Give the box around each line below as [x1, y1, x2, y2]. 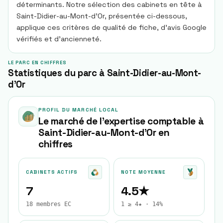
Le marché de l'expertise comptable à [38, 115, 204, 127]
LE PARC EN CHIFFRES [8, 60, 67, 66]
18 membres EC [26, 201, 71, 208]
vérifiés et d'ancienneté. [16, 34, 102, 43]
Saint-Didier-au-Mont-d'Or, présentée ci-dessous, [16, 11, 187, 20]
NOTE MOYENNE [121, 169, 166, 175]
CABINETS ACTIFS [26, 169, 78, 175]
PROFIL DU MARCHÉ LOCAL [38, 107, 118, 113]
